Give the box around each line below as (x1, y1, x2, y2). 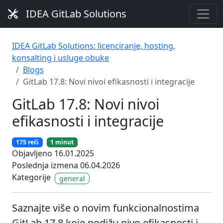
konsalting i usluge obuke (12, 52, 109, 63)
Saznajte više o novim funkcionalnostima (12, 201, 199, 215)
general (59, 173, 85, 183)
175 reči (15, 138, 39, 147)
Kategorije (12, 172, 51, 183)
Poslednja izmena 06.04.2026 (12, 160, 120, 171)
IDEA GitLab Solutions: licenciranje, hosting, (12, 40, 175, 51)
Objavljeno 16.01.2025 (12, 148, 94, 159)
